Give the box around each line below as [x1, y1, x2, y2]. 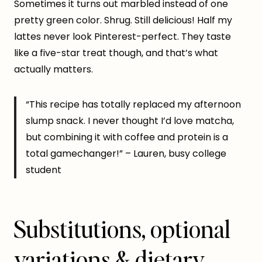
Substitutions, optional [14, 213, 230, 244]
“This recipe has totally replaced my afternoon [26, 98, 241, 112]
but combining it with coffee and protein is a [26, 130, 228, 144]
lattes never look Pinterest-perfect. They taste [14, 30, 231, 44]
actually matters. [14, 63, 93, 77]
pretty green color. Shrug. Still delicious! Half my [14, 13, 232, 27]
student [26, 163, 61, 177]
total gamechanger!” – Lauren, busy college [26, 147, 226, 161]
